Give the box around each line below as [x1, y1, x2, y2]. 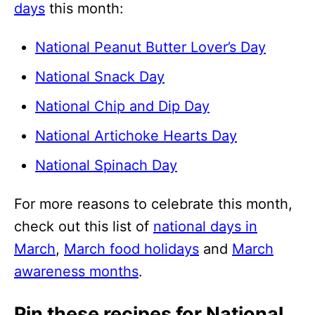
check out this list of [14, 217, 153, 235]
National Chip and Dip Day [35, 97, 210, 115]
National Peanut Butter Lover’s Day [35, 38, 266, 56]
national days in [153, 217, 257, 235]
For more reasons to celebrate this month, [14, 195, 292, 212]
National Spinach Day [35, 156, 177, 174]
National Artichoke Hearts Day [35, 127, 237, 144]
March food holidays [64, 240, 199, 257]
